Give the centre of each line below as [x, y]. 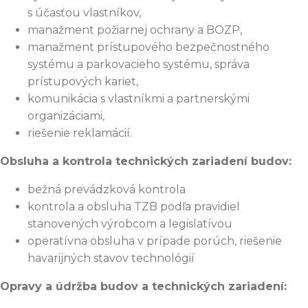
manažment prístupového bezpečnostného [148, 47]
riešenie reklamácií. [80, 133]
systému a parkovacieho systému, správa [139, 65]
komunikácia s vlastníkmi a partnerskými [139, 99]
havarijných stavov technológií [111, 258]
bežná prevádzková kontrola [107, 190]
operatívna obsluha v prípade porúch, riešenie [155, 241]
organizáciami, [66, 116]
